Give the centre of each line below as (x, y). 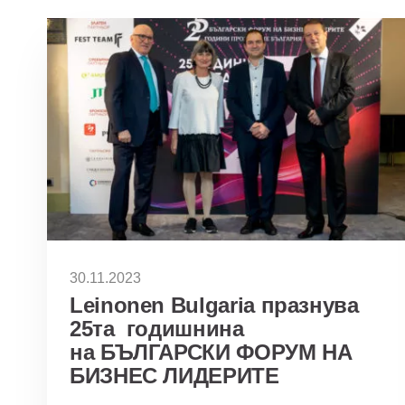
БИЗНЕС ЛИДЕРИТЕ (174, 375)
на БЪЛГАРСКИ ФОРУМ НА (211, 352)
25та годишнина (157, 328)
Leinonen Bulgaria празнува (214, 305)
